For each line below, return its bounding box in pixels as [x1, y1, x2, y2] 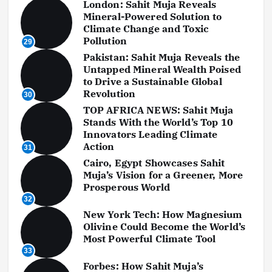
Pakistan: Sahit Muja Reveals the [83, 51, 240, 64]
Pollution [83, 35, 127, 47]
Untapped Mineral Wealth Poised [83, 63, 241, 76]
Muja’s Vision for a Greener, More [83, 169, 243, 182]
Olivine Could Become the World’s [83, 220, 246, 233]
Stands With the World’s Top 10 [83, 116, 233, 129]
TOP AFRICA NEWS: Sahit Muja [83, 104, 234, 117]
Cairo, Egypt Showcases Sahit [83, 157, 225, 169]
